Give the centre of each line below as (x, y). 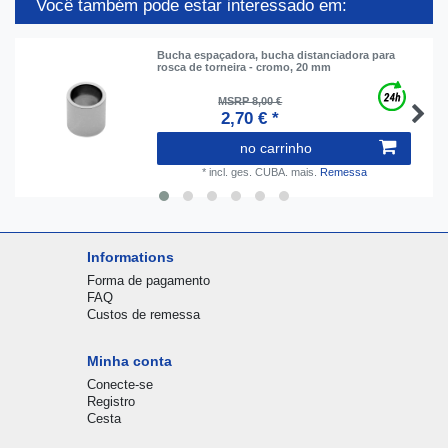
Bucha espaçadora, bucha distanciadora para (276, 55)
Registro (110, 402)
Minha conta (129, 361)
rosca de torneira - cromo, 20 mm (244, 67)
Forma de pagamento (148, 281)
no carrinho (275, 148)
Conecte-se (119, 385)
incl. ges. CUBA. (248, 172)
